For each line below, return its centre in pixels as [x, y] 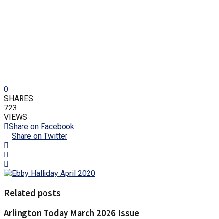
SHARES [19, 98]
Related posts [32, 193]
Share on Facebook [42, 126]
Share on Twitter [40, 136]
